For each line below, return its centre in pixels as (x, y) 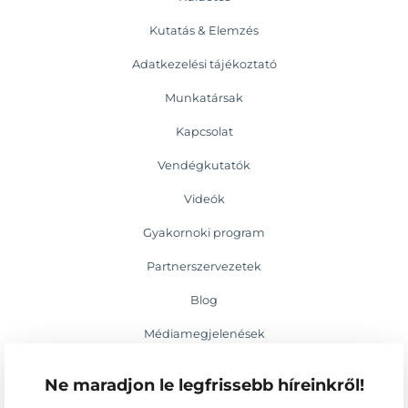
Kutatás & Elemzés (204, 31)
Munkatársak (204, 98)
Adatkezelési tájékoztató (204, 65)
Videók (204, 199)
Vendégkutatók (204, 166)
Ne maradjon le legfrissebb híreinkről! (204, 385)
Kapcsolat (204, 132)
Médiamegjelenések (204, 334)
